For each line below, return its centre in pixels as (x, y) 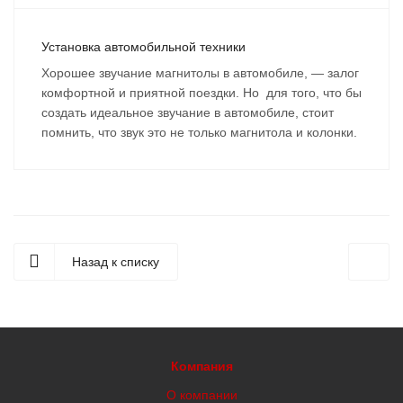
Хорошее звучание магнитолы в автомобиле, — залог (200, 73)
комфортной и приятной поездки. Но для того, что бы (201, 93)
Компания (201, 366)
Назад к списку (116, 262)
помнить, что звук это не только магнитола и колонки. (199, 132)
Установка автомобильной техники (143, 47)
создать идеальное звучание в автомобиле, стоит (188, 112)
